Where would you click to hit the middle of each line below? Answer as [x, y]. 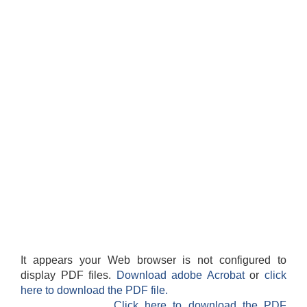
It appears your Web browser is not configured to [153, 260]
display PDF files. [69, 275]
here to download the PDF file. [94, 291]
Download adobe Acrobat [183, 275]
